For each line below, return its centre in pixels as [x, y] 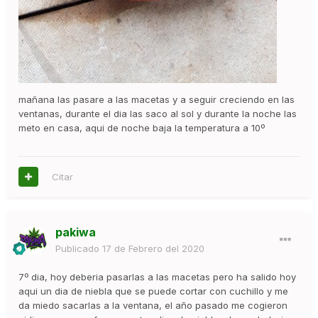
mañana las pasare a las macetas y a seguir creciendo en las [157, 99]
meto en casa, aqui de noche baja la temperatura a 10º [142, 127]
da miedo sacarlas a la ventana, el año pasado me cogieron [153, 305]
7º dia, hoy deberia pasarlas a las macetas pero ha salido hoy [157, 276]
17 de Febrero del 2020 [153, 248]
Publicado [79, 248]
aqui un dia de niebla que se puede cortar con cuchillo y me [153, 291]
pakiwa [76, 232]
